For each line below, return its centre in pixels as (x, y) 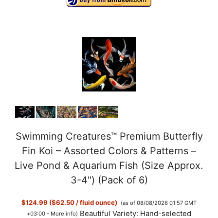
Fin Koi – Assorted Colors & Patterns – (109, 151)
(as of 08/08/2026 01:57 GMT (158, 203)
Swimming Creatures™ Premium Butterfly (109, 136)
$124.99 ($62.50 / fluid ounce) (70, 203)
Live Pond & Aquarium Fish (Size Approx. (109, 165)
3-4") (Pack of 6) (109, 180)
